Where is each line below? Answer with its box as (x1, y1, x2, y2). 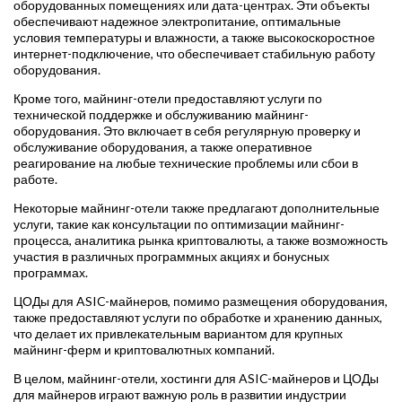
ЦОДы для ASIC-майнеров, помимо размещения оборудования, (13, 293, 388, 310)
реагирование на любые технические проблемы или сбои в (13, 155, 358, 171)
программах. (13, 265, 88, 281)
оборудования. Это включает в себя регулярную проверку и (13, 123, 361, 139)
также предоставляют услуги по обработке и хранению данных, (13, 310, 382, 326)
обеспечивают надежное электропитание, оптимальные (13, 13, 341, 30)
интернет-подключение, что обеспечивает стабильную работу (13, 46, 375, 62)
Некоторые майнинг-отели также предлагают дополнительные (13, 200, 380, 216)
